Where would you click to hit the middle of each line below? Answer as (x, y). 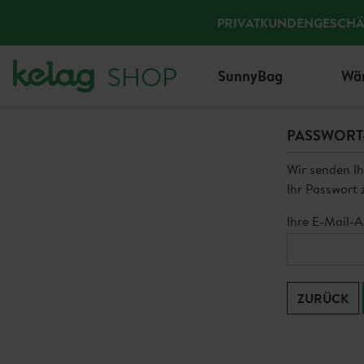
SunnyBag (250, 76)
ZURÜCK (323, 298)
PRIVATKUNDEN (265, 23)
